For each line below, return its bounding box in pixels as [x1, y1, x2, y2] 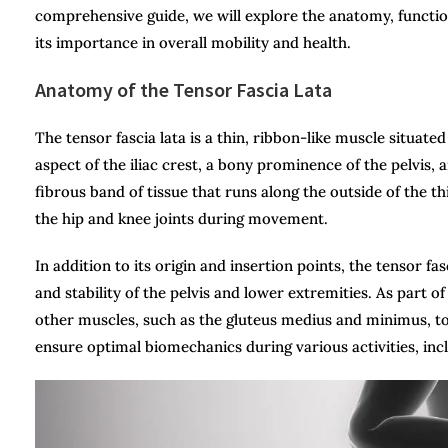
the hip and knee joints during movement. [35, 208, 328, 228]
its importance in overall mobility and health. [35, 32, 351, 52]
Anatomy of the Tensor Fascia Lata [35, 76, 332, 102]
